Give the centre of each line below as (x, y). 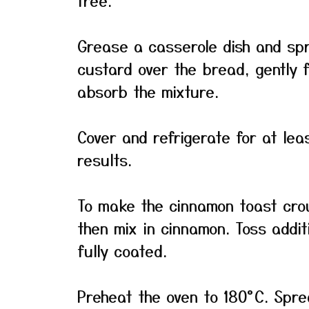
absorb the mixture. (148, 91)
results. (104, 159)
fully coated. (122, 250)
